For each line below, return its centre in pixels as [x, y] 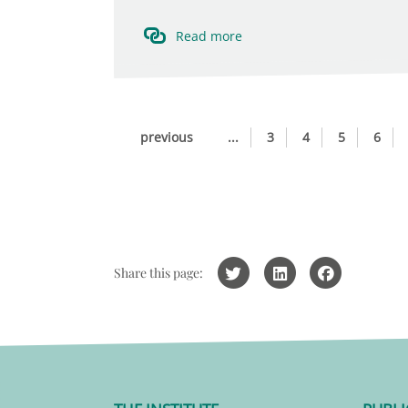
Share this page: [158, 273]
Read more [209, 36]
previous [166, 137]
